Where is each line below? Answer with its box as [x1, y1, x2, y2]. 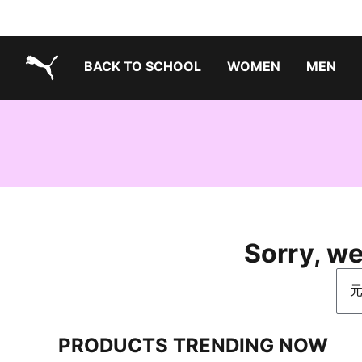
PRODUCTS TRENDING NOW [58, 334, 328, 357]
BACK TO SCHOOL [84, 58, 201, 74]
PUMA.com [25, 85, 93, 101]
